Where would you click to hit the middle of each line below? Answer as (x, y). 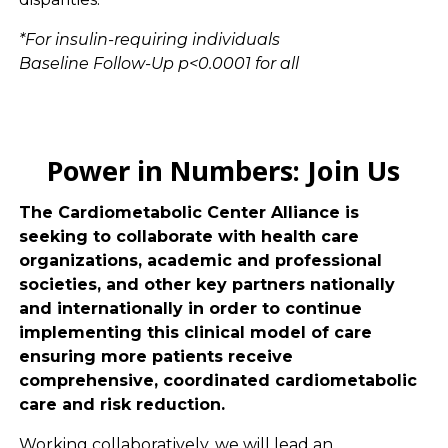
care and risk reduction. (121, 404)
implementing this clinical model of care (195, 332)
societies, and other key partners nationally (206, 284)
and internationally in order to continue (190, 308)
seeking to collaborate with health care (188, 236)
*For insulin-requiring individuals (149, 39)
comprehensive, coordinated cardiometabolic (217, 380)
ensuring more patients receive (155, 356)
